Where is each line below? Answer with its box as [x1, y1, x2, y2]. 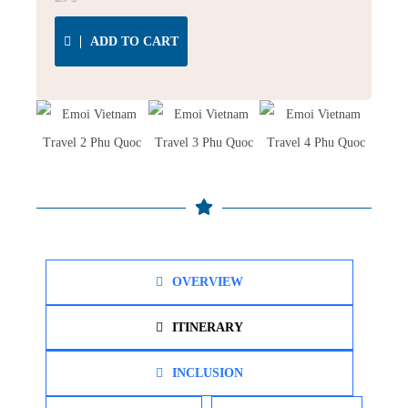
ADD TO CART [90, 35, 178, 48]
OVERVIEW [172, 275, 243, 289]
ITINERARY [172, 321, 243, 334]
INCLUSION [172, 366, 243, 380]
